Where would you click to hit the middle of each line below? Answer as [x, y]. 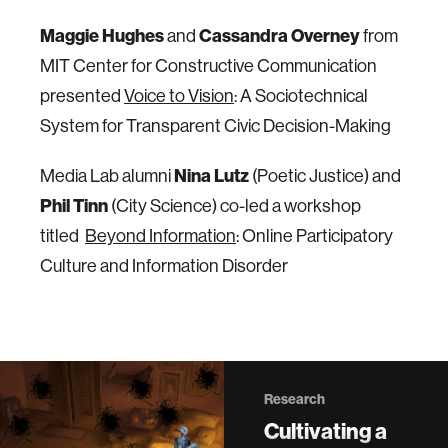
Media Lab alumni [107, 176]
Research [294, 399]
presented [82, 96]
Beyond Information [160, 236]
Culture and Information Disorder [164, 266]
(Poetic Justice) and [326, 176]
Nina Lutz [213, 176]
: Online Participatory [314, 236]
